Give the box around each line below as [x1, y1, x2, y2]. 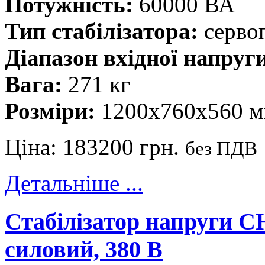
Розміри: [5, 98, 95, 124]
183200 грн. [63, 134, 185, 160]
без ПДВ [185, 137, 257, 159]
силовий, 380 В [5, 235, 163, 263]
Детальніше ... [5, 170, 143, 196]
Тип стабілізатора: [5, 18, 198, 44]
